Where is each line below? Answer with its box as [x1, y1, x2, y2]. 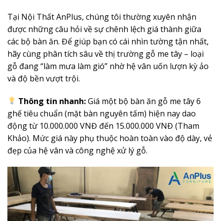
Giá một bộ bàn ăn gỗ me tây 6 [86, 95, 201, 107]
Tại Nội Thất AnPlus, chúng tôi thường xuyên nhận [7, 11, 196, 22]
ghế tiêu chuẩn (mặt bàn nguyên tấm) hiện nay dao [7, 108, 196, 119]
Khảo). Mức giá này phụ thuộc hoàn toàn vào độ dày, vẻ [7, 132, 212, 144]
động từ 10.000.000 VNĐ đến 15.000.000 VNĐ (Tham [7, 120, 199, 131]
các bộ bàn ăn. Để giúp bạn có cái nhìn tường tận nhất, [7, 36, 209, 47]
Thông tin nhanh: [18, 95, 86, 107]
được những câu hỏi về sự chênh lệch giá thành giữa [7, 23, 201, 35]
